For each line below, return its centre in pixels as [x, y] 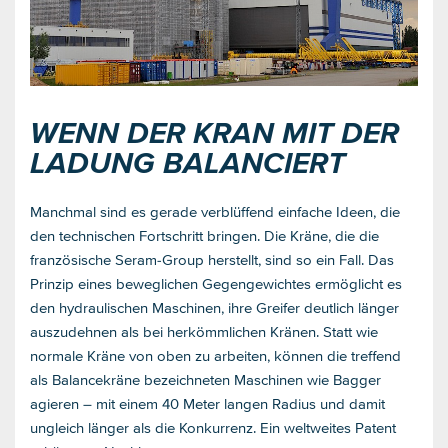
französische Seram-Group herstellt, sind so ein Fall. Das [212, 259]
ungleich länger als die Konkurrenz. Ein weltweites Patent [213, 427]
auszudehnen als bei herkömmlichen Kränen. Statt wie [204, 331]
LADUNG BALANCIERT [187, 162]
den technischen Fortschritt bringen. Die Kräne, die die [204, 235]
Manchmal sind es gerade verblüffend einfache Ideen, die [215, 211]
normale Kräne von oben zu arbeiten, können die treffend [215, 355]
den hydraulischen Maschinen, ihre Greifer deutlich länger [214, 307]
